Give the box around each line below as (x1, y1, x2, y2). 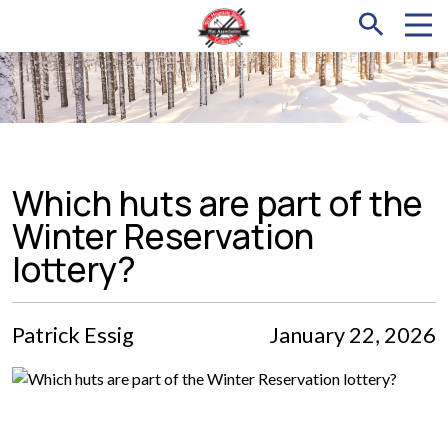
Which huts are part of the (12, 179, 423, 226)
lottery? (12, 245, 136, 292)
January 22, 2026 (269, 321, 436, 348)
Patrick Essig (12, 321, 134, 348)
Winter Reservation (12, 212, 314, 259)
